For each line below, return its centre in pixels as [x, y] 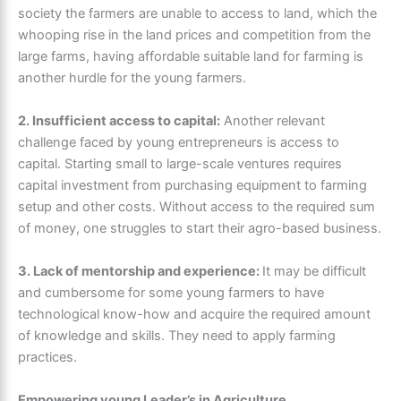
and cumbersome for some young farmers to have [171, 293]
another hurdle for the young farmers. [132, 78]
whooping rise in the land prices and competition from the [194, 35]
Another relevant [273, 121]
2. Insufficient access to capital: [119, 121]
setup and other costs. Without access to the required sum [196, 207]
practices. [47, 358]
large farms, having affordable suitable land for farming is [191, 57]
